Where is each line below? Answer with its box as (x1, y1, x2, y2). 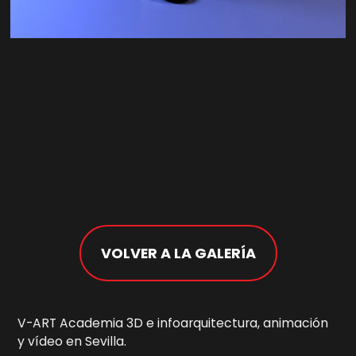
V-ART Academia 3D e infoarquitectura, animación (17, 315, 329, 332)
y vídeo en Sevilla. (17, 333, 127, 350)
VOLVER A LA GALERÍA (100, 242, 256, 263)
